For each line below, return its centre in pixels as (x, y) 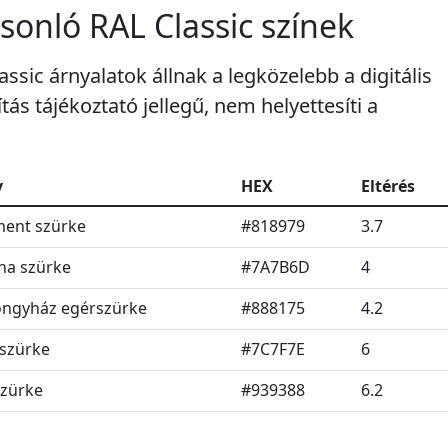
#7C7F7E (273, 349)
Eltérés (388, 186)
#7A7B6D (275, 267)
